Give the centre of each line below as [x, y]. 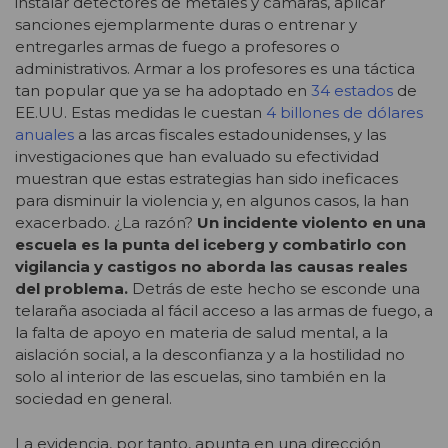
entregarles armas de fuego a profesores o [177, 47]
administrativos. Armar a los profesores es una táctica [215, 69]
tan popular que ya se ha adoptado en [163, 91]
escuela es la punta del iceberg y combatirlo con [210, 245]
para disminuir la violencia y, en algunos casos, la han [212, 201]
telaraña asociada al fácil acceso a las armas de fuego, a [224, 311]
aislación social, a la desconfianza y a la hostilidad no [210, 355]
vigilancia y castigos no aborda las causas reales [211, 267]
